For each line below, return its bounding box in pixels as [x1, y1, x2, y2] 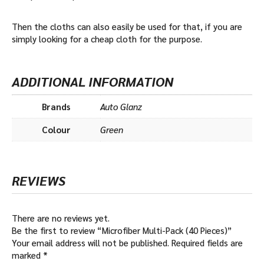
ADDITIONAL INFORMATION [12, 73, 173, 90]
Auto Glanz [100, 101, 142, 113]
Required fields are [171, 237, 243, 249]
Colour [41, 124, 71, 136]
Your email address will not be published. [12, 237, 169, 249]
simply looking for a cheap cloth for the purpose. [12, 33, 202, 45]
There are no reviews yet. [12, 212, 110, 224]
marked [12, 249, 43, 261]
